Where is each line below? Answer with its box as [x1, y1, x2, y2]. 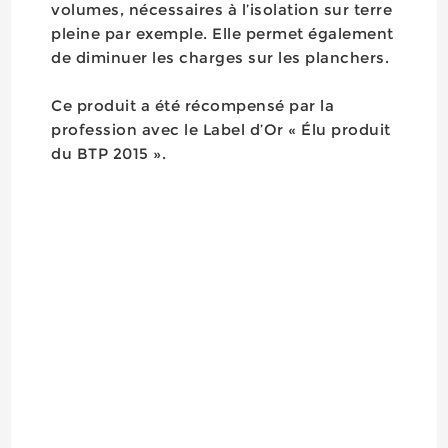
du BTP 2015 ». [51, 144, 167, 163]
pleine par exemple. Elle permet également [51, 24, 394, 43]
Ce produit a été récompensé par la [51, 96, 335, 115]
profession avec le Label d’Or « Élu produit [51, 120, 391, 139]
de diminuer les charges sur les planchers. [51, 48, 390, 67]
